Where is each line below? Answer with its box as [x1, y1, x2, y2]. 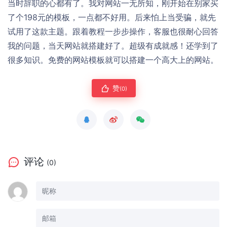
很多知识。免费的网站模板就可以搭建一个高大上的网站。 [8, 54, 218, 65]
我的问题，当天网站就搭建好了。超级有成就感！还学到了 [8, 40, 218, 51]
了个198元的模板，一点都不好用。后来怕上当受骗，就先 [8, 12, 216, 22]
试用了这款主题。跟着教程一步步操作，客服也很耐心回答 [8, 26, 218, 36]
